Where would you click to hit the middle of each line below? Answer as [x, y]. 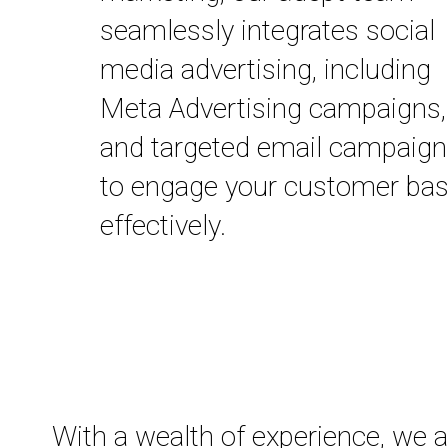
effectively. [163, 226]
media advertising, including [265, 70]
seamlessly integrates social [267, 31]
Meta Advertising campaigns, [273, 109]
